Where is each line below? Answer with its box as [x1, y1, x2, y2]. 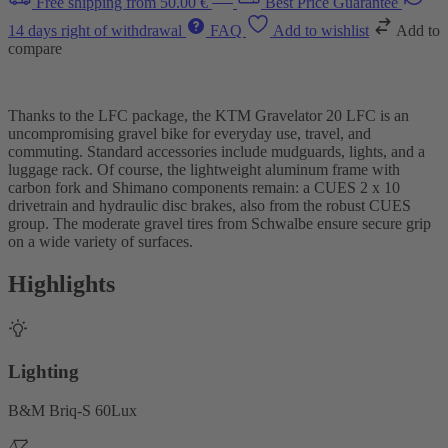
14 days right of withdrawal [8, 22, 186, 40]
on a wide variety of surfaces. [8, 233, 193, 251]
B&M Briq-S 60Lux [8, 401, 137, 419]
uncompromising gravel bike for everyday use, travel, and [8, 125, 371, 143]
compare [8, 40, 62, 58]
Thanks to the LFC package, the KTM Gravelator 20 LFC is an [8, 107, 409, 125]
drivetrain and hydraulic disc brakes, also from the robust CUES [8, 197, 411, 215]
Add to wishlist [273, 22, 369, 40]
